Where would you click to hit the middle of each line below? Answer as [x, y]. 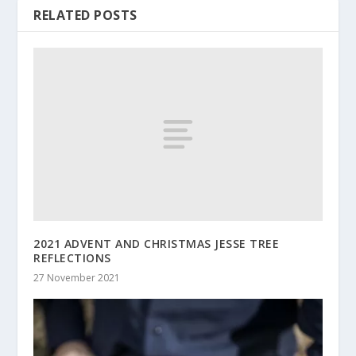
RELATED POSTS [85, 15]
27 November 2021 [77, 277]
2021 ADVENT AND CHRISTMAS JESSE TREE [157, 243]
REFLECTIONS [72, 257]
